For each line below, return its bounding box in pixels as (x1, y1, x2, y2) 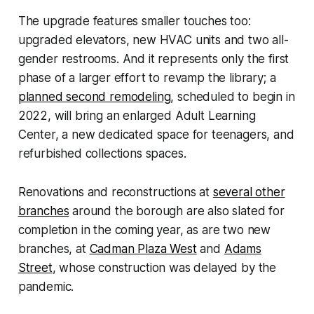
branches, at (18, 241, 90, 256)
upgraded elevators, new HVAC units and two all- (18, 32, 289, 47)
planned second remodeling (18, 89, 171, 104)
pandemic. (18, 279, 74, 294)
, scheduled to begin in (170, 89, 295, 104)
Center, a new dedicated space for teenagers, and (18, 127, 294, 142)
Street (18, 260, 53, 275)
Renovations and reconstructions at (18, 184, 213, 199)
